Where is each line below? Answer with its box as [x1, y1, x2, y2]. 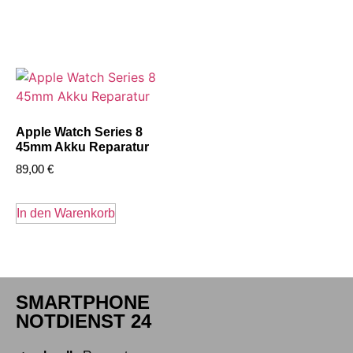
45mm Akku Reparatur [16, 139, 149, 154]
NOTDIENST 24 [16, 310, 151, 333]
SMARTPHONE [16, 292, 150, 314]
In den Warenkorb [17, 206, 115, 221]
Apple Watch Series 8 [16, 124, 143, 139]
